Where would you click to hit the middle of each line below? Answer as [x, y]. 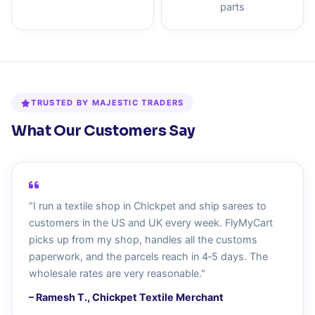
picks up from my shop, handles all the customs [143, 239]
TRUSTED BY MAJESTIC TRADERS [108, 103]
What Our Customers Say [103, 131]
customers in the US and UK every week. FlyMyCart [151, 223]
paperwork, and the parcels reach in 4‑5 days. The [148, 256]
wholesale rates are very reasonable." [117, 273]
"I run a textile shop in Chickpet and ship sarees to [148, 206]
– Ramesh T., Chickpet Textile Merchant [126, 297]
